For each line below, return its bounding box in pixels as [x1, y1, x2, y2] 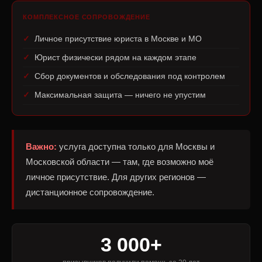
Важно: [26, 142, 57, 151]
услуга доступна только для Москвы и [57, 142, 215, 151]
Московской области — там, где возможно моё [26, 157, 213, 167]
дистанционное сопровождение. [26, 187, 154, 197]
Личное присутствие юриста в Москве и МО [35, 34, 202, 43]
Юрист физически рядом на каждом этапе [35, 53, 196, 62]
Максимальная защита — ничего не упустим [35, 90, 206, 99]
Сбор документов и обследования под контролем [35, 71, 225, 81]
